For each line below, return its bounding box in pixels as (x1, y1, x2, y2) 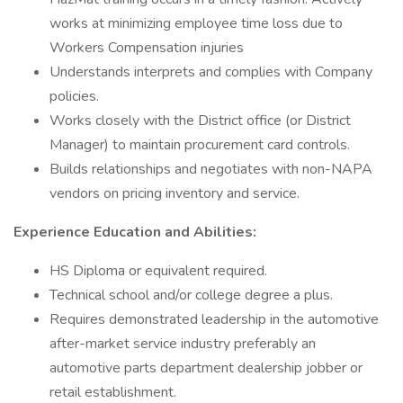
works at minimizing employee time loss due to (49, 13, 343, 33)
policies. (49, 86, 99, 106)
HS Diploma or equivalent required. (49, 261, 267, 281)
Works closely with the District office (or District (49, 111, 351, 130)
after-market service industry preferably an (49, 334, 316, 354)
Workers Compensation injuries (49, 38, 244, 58)
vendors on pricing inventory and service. (49, 184, 300, 203)
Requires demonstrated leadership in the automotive (49, 309, 379, 329)
